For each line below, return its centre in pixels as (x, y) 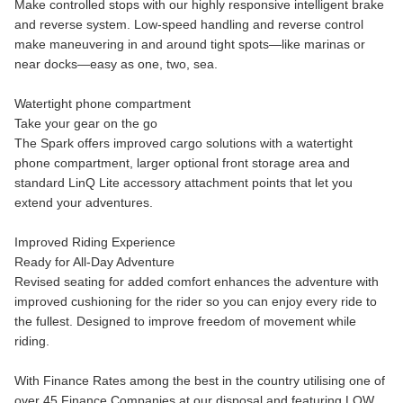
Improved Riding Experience (95, 242)
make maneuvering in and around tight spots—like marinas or (190, 44)
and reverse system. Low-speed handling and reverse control (189, 24)
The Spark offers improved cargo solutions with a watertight (184, 143)
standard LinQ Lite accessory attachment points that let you (184, 183)
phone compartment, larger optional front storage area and (182, 163)
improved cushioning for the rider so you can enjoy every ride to (196, 301)
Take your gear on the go (86, 123)
